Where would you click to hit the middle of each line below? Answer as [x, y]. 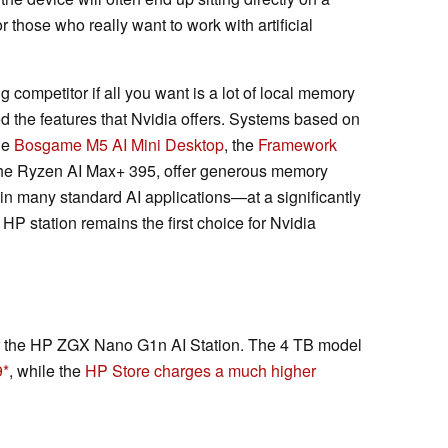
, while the [47, 371]
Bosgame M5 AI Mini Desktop [119, 145]
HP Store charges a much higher [200, 371]
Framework [297, 145]
